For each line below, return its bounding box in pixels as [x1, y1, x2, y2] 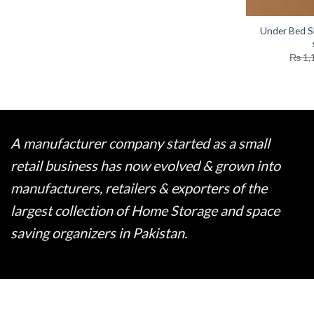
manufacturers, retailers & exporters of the [11, 179, 267, 196]
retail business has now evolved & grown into [11, 156, 280, 174]
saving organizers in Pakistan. [11, 224, 187, 241]
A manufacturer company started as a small [11, 134, 270, 151]
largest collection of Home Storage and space [11, 201, 280, 219]
